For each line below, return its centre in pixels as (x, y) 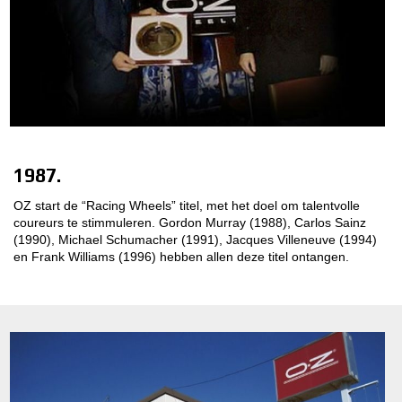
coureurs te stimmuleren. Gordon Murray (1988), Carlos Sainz (190, 223)
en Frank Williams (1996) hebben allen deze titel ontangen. (181, 257)
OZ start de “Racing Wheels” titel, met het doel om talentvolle (187, 206)
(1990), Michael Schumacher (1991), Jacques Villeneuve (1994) (195, 240)
